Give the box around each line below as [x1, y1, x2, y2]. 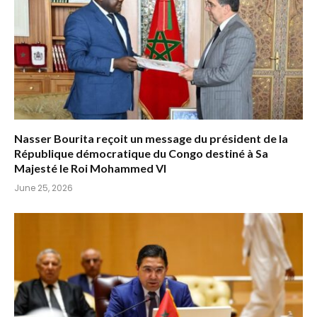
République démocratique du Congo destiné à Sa [14, 146, 268, 160]
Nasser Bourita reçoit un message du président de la [14, 131, 288, 145]
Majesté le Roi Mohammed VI [14, 161, 166, 175]
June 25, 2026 [14, 181, 73, 194]
